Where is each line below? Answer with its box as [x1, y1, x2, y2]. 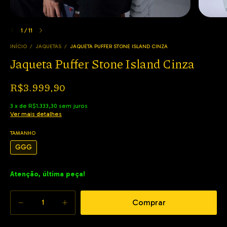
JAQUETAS [35, 44, 61, 50]
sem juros [59, 102, 88, 110]
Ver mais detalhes [10, 110, 62, 118]
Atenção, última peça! [10, 170, 85, 179]
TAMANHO [10, 130, 35, 137]
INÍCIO [10, 44, 27, 50]
